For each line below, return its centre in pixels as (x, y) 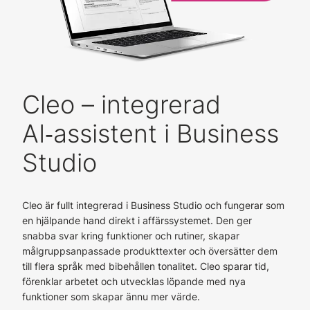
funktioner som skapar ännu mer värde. (111, 297)
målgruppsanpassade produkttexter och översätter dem (150, 251)
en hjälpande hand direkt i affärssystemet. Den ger (137, 220)
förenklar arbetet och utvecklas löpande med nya (134, 281)
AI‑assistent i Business (151, 134)
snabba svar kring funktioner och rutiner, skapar (131, 236)
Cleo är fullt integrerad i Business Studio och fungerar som (153, 205)
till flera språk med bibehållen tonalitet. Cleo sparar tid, (146, 266)
